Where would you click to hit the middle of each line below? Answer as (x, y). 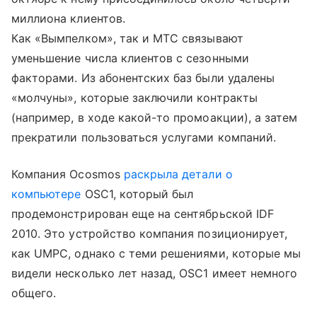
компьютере (46, 194)
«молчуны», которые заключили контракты (134, 97)
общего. (34, 293)
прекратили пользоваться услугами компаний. (144, 137)
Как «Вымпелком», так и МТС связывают (127, 38)
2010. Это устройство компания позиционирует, (150, 233)
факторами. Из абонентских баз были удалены (143, 77)
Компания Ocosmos (68, 174)
